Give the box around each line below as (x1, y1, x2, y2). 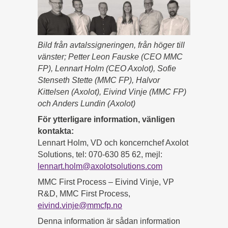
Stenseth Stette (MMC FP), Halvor (38, 76, 160, 85)
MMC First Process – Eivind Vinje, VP (38, 178, 174, 187)
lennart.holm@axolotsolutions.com (38, 162, 162, 171)
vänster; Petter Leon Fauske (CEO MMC (38, 52, 183, 62)
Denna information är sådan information (38, 217, 180, 226)
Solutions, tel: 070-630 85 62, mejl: (38, 150, 162, 159)
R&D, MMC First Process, (38, 189, 130, 198)
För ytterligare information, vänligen (38, 115, 175, 124)
